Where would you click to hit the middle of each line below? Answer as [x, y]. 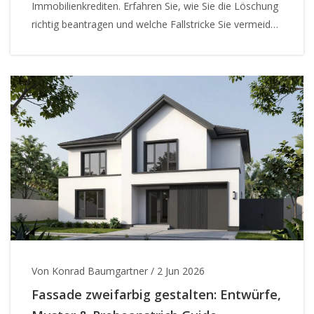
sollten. [48, 42]
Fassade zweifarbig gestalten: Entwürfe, [156, 294]
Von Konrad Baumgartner [90, 271]
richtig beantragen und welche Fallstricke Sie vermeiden [157, 24]
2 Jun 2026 [181, 271]
